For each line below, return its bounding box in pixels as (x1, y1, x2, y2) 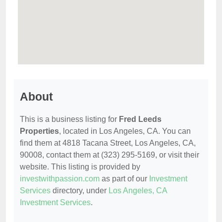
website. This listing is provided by (20, 162, 140, 171)
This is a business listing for (20, 114, 119, 123)
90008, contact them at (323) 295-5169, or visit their (20, 150, 199, 159)
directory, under (51, 186, 109, 195)
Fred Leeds (119, 114, 162, 123)
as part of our (100, 174, 149, 183)
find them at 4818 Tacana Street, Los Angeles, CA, (20, 138, 196, 147)
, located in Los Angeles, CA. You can (59, 126, 191, 135)
